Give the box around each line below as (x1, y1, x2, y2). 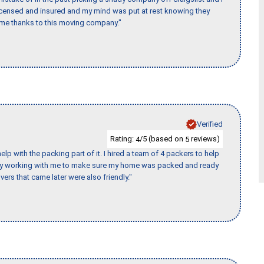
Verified (197, 119, 223, 128)
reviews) (189, 134, 220, 143)
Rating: (110, 134, 136, 143)
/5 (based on (140, 134, 185, 143)
